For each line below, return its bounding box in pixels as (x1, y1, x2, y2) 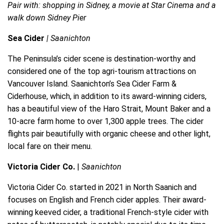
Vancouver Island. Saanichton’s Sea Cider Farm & (7, 78, 176, 88)
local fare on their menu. (7, 141, 94, 151)
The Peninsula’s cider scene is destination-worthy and (7, 53, 195, 63)
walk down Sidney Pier (7, 12, 86, 22)
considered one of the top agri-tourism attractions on (7, 66, 196, 76)
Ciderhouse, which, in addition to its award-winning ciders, (7, 91, 206, 101)
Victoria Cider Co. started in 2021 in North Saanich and (7, 182, 196, 192)
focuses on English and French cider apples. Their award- (7, 195, 206, 205)
